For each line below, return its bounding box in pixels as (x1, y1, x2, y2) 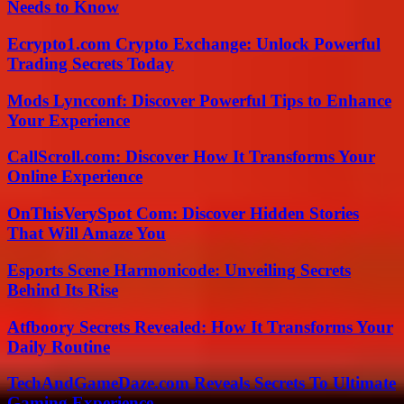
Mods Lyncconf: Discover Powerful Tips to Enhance (7, 90, 391, 110)
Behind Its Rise (7, 280, 118, 299)
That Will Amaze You (7, 224, 166, 243)
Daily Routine (7, 336, 110, 356)
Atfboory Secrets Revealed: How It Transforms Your (7, 317, 393, 336)
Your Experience (7, 110, 130, 130)
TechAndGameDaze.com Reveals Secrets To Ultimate (7, 373, 396, 393)
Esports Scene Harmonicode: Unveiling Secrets (7, 260, 351, 280)
